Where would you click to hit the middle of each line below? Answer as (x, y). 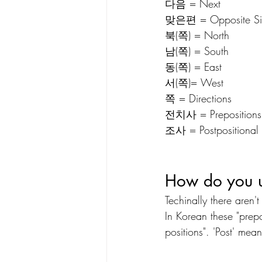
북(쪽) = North (197, 35)
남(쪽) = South (197, 51)
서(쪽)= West (194, 82)
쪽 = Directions (198, 98)
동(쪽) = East (193, 66)
